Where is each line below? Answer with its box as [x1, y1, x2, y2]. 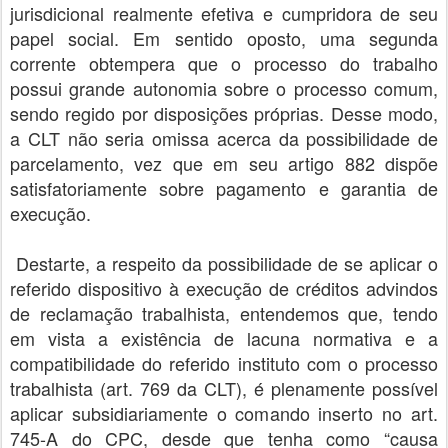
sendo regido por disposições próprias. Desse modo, [10, 99, 438, 126]
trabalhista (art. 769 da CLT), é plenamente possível [10, 374, 438, 401]
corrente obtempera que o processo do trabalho [10, 49, 438, 76]
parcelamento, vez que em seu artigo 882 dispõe [10, 149, 438, 176]
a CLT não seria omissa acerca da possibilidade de [10, 124, 438, 151]
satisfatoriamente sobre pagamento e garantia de [10, 174, 438, 201]
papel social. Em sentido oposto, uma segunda [10, 24, 438, 51]
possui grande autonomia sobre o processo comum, [10, 74, 438, 101]
